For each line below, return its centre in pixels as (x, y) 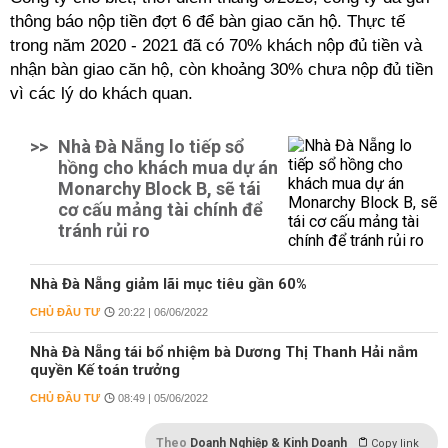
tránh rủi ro (104, 230)
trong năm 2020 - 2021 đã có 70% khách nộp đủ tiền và (216, 45)
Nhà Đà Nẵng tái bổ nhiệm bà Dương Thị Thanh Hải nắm (224, 352)
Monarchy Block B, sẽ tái (159, 188)
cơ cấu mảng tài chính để (160, 209)
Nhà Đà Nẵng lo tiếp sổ (151, 146)
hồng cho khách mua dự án (168, 167)
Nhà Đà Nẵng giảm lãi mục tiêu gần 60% (168, 284)
